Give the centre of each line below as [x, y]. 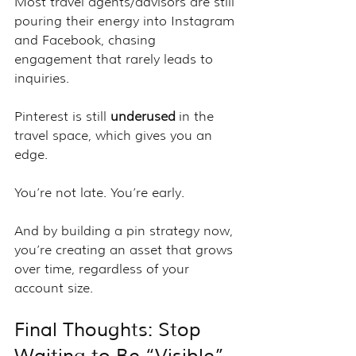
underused [143, 116]
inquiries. [42, 78]
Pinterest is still [62, 116]
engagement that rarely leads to [116, 59]
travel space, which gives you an [115, 135]
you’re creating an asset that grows [126, 250]
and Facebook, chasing [87, 40]
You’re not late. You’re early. [99, 192]
